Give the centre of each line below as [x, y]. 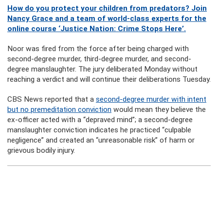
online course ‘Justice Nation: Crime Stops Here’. [97, 29]
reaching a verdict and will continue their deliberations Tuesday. [109, 79]
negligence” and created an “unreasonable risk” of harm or [101, 140]
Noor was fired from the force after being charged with [98, 49]
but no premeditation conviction [59, 109]
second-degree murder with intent [151, 99]
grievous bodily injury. [41, 150]
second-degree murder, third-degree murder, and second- [99, 59]
